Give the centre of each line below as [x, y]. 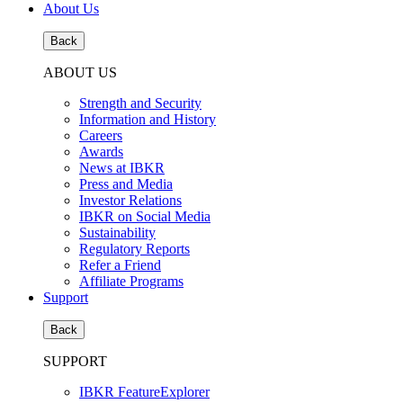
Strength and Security [140, 103]
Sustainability [117, 233]
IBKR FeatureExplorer [144, 392]
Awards [101, 152]
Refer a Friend [120, 265]
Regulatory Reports [134, 249]
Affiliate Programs [131, 281]
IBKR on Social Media [145, 216]
